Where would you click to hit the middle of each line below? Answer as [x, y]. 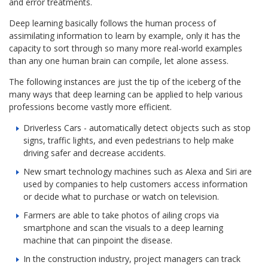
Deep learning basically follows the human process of [113, 23]
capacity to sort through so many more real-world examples [126, 48]
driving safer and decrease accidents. [95, 153]
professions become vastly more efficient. [91, 107]
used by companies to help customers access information [136, 184]
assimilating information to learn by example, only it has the [125, 36]
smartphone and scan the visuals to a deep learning [124, 228]
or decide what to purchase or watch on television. [121, 197]
